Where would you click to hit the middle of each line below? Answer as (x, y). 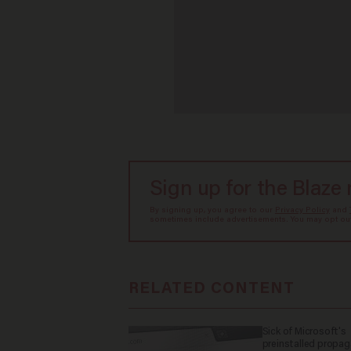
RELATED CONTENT (211, 289)
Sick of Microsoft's (304, 332)
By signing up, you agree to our (212, 211)
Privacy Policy (302, 211)
